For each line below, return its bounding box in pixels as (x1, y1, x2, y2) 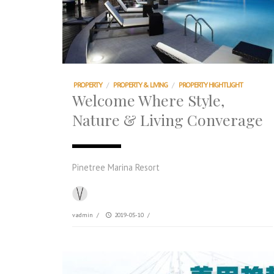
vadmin (72, 210, 93, 219)
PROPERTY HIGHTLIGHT (179, 80, 243, 89)
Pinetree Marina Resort (72, 161, 160, 173)
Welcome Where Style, (72, 90, 224, 110)
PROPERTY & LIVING (113, 80, 168, 89)
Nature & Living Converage (72, 109, 263, 130)
